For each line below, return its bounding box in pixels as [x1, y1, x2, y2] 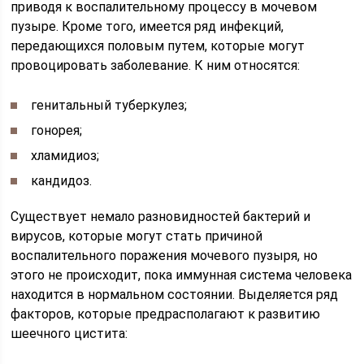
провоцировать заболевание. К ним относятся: [11, 57, 301, 73]
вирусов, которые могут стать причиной [11, 227, 263, 244]
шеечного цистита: [11, 325, 128, 341]
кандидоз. [31, 172, 93, 188]
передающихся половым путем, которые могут [11, 37, 305, 54]
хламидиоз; [31, 147, 100, 163]
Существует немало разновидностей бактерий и [11, 208, 311, 224]
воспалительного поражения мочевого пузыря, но [11, 247, 318, 263]
